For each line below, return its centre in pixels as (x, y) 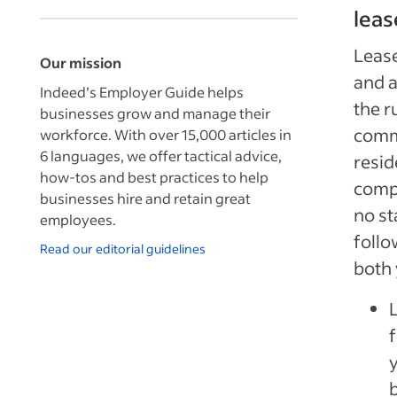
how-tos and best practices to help (154, 177)
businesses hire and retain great (145, 198)
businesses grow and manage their (155, 113)
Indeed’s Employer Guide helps (142, 92)
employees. (78, 219)
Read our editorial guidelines (123, 249)
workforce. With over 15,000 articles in (166, 134)
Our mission (81, 62)
